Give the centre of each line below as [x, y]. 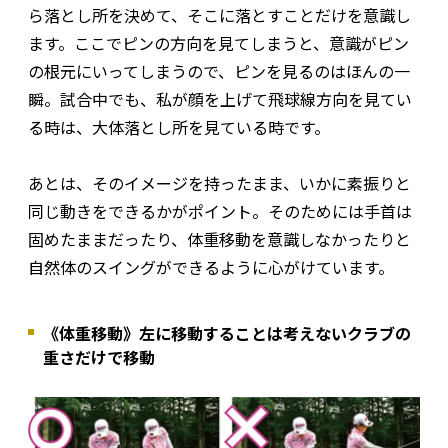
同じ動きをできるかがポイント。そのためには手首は [220, 210]
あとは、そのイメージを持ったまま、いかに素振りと [219, 182]
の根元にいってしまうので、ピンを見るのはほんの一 [219, 70]
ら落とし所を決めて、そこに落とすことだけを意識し [219, 14]
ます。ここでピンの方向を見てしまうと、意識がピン [218, 42]
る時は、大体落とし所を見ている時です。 [179, 126]
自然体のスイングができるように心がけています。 [211, 266]
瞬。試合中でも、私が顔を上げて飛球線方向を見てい [220, 98]
